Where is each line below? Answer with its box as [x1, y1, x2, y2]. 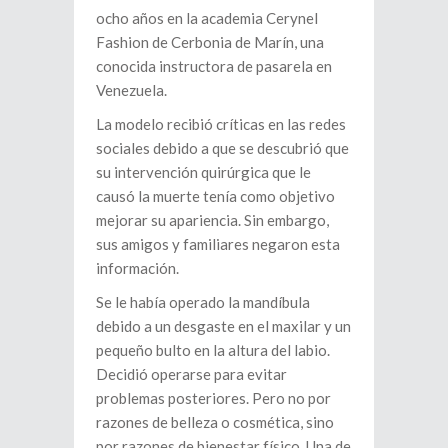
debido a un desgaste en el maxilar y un [96, 317, 351, 336]
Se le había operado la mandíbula [96, 293, 310, 312]
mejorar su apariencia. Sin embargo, [96, 211, 329, 230]
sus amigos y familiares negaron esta [96, 235, 340, 254]
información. [96, 259, 179, 278]
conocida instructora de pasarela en [96, 57, 332, 76]
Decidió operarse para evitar [96, 365, 287, 384]
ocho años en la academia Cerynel [96, 9, 318, 28]
